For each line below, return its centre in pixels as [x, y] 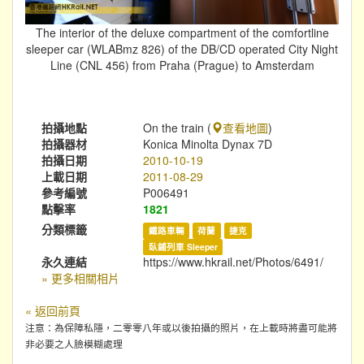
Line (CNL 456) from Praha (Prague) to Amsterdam [182, 65]
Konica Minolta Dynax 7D [208, 143]
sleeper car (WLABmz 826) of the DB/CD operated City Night [182, 48]
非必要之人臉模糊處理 [74, 343]
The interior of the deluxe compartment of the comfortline [182, 32]
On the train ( [178, 127]
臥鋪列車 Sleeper [183, 246]
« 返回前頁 [53, 310]
